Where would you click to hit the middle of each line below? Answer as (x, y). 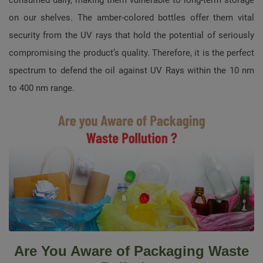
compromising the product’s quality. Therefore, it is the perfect (131, 53)
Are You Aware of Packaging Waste (131, 251)
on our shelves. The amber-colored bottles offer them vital (131, 17)
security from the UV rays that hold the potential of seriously (131, 35)
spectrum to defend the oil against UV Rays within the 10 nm (131, 70)
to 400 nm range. (42, 88)
